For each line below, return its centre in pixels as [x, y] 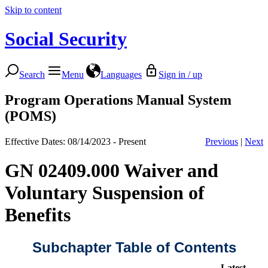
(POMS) [31, 116]
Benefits [38, 215]
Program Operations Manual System [118, 100]
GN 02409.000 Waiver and [112, 171]
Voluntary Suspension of [105, 193]
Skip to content [33, 10]
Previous [222, 141]
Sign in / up [180, 74]
